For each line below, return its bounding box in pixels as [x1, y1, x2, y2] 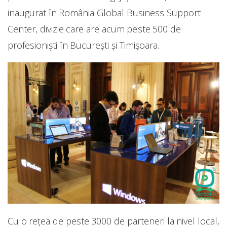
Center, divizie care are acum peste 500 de [8, 23, 181, 35]
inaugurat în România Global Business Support [8, 7, 201, 19]
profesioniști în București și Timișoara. [8, 39, 159, 52]
